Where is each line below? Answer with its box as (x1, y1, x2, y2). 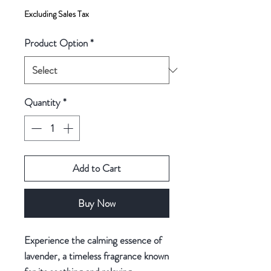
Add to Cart (73, 160, 121, 175)
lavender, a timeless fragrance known (24, 248, 169, 263)
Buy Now (78, 195, 116, 211)
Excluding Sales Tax (24, 8, 89, 21)
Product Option (24, 36, 88, 51)
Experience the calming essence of (24, 232, 162, 247)
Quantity (24, 95, 60, 110)
